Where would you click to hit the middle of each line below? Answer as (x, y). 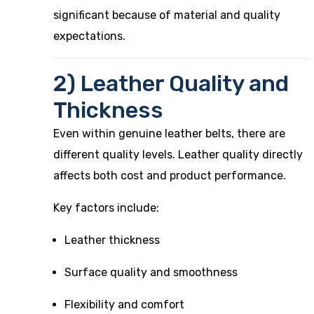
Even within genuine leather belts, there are (169, 134)
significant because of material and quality (167, 15)
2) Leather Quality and (171, 83)
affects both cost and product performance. (170, 176)
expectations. (89, 36)
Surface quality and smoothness (151, 272)
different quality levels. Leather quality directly (178, 155)
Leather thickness (112, 240)
